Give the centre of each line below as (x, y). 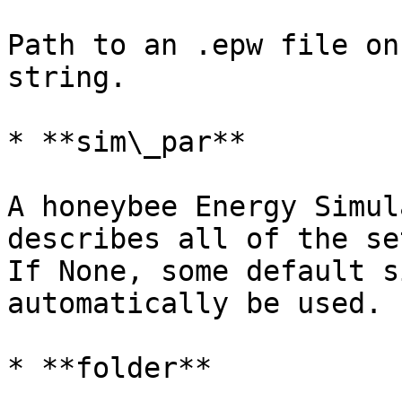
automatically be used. (195, 303)
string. (67, 77)
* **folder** (109, 368)
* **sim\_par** (127, 142)
